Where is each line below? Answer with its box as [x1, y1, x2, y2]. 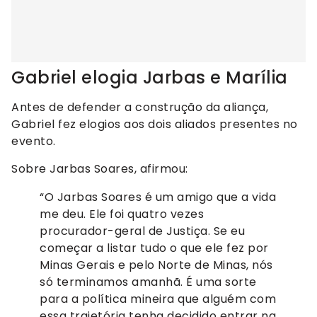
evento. [11, 133, 56, 150]
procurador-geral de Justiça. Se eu [40, 222, 245, 239]
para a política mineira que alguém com [40, 290, 276, 307]
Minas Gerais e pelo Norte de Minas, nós [40, 256, 273, 273]
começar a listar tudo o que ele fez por [40, 239, 269, 256]
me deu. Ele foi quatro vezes [40, 205, 204, 222]
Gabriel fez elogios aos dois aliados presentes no [11, 116, 298, 133]
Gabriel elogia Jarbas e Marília [11, 66, 288, 90]
